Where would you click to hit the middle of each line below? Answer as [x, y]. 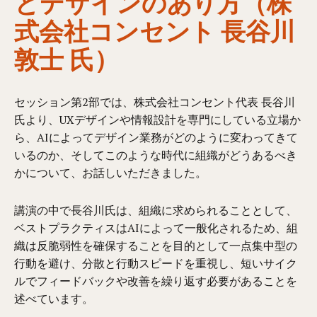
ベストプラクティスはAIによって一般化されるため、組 [156, 227]
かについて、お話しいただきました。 [111, 172]
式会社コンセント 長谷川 [155, 29]
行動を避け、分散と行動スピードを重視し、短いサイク [156, 263]
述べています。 [54, 298]
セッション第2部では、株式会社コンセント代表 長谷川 [155, 102]
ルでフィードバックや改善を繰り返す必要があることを [156, 281]
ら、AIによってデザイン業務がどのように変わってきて [156, 137]
